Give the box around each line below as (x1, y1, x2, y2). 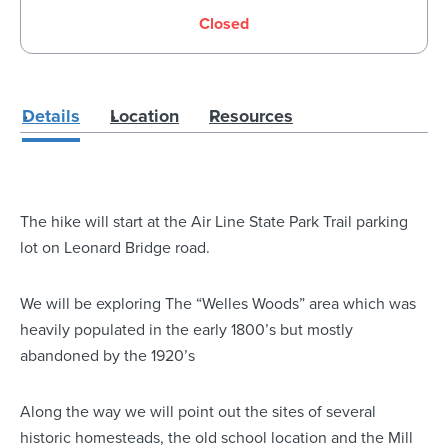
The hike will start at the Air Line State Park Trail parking (20, 212, 408, 232)
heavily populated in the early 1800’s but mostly (20, 320, 353, 340)
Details (22, 105, 80, 127)
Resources (209, 105, 293, 127)
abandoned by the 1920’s (20, 346, 195, 366)
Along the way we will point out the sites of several (20, 402, 376, 422)
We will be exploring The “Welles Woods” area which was (20, 294, 416, 314)
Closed (199, 14, 249, 34)
